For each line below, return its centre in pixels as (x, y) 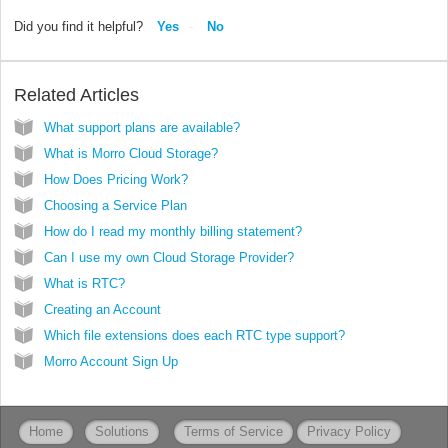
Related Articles (76, 95)
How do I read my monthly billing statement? (173, 232)
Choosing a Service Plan (115, 206)
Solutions (121, 432)
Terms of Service (233, 432)
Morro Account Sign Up (111, 362)
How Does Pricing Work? (116, 180)
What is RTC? (84, 284)
